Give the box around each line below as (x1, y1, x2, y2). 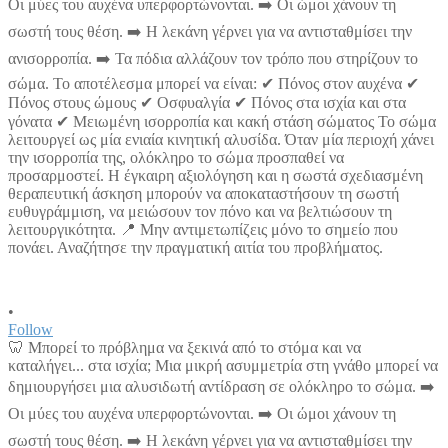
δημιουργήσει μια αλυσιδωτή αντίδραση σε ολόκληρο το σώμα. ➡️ (8, 378, 435, 396)
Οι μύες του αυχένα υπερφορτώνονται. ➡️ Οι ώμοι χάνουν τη (8, 405, 396, 423)
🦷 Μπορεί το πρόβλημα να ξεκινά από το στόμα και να (8, 339, 361, 357)
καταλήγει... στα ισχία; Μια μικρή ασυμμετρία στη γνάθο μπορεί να (8, 357, 438, 375)
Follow (8, 321, 53, 339)
